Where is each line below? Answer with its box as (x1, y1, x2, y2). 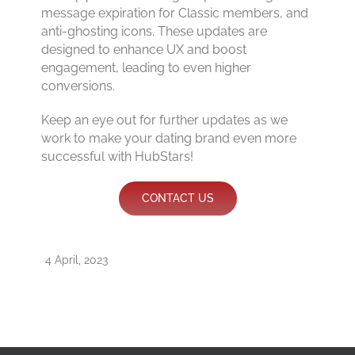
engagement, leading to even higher (41, 59, 252, 75)
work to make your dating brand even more (41, 130, 297, 146)
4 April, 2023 (44, 252, 108, 266)
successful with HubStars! (41, 148, 194, 164)
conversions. (41, 78, 116, 94)
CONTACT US (141, 191, 214, 204)
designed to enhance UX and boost (41, 41, 247, 57)
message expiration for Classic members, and (41, 5, 309, 21)
